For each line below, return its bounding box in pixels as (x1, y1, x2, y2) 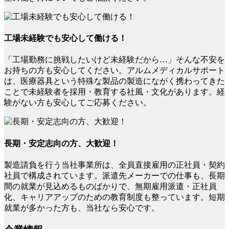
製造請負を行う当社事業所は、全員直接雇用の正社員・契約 (4, 161, 225, 170)
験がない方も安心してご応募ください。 (4, 98, 151, 107)
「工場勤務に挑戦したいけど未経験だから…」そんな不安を (4, 55, 225, 64)
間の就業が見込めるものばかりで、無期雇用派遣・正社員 (4, 182, 217, 191)
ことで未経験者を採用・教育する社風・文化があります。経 (4, 87, 225, 97)
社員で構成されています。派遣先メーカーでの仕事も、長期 (4, 171, 225, 180)
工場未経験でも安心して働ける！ (4, 34, 127, 43)
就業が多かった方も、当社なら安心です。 (4, 203, 159, 213)
